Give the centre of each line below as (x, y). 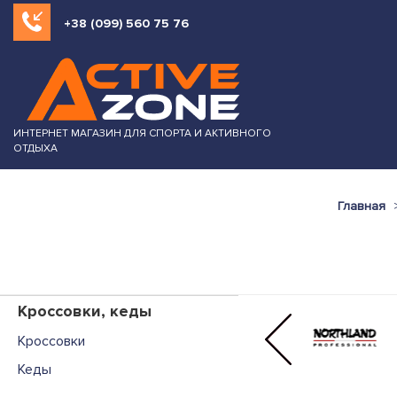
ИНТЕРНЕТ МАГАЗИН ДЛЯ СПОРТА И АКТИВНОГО (142, 133)
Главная (361, 206)
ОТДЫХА (35, 148)
